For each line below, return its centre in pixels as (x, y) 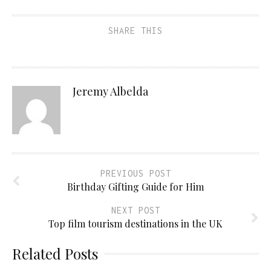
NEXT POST (135, 211)
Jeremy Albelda (110, 92)
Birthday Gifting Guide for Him (135, 187)
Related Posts (55, 254)
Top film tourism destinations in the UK (135, 224)
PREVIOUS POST (135, 174)
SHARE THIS (135, 31)
